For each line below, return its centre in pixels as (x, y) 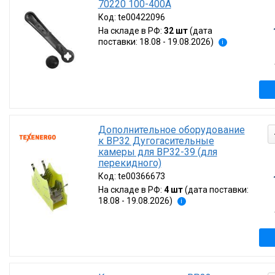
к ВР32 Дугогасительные (156, 141)
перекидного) (130, 163)
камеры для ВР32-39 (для (157, 152)
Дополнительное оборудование (171, 130)
